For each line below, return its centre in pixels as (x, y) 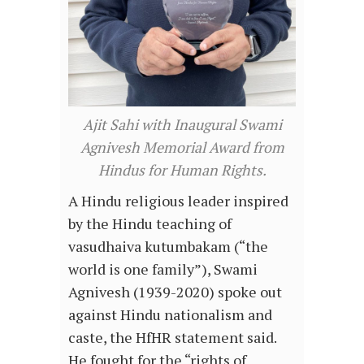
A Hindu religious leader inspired (178, 201)
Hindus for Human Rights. (182, 170)
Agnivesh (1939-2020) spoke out (175, 292)
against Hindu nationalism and (170, 315)
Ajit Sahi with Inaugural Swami (182, 125)
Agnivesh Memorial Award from (182, 147)
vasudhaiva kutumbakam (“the (168, 247)
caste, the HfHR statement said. (172, 338)
